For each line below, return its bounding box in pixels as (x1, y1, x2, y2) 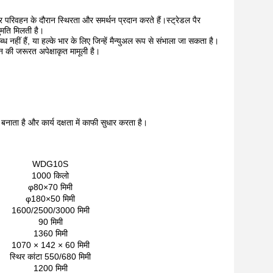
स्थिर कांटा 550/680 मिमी (10, 252, 91, 261)
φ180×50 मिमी (26, 194, 75, 204)
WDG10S (32, 159, 68, 169)
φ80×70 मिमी (28, 182, 73, 192)
